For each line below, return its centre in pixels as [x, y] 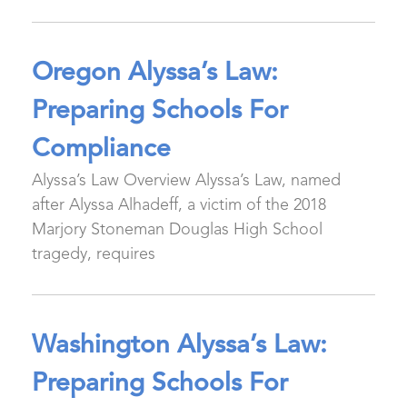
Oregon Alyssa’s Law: [155, 74]
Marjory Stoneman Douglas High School [177, 230]
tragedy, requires [94, 254]
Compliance [101, 150]
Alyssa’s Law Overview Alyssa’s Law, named [186, 181]
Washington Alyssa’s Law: [179, 346]
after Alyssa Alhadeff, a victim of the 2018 [179, 205]
